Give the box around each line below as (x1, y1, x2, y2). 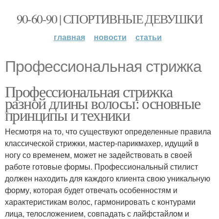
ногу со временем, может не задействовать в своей (5, 149, 192, 160)
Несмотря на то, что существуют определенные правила (5, 126, 211, 137)
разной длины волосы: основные (5, 92, 200, 113)
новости (93, 31, 127, 43)
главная (53, 31, 85, 43)
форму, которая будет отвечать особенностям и (5, 184, 177, 196)
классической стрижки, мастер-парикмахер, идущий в (5, 137, 199, 149)
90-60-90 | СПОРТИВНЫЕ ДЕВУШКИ (16, 10, 203, 27)
